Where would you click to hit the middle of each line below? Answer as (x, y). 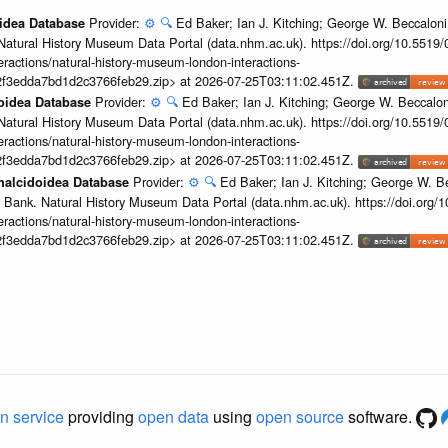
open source (300, 416)
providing (101, 416)
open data (173, 416)
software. (380, 416)
